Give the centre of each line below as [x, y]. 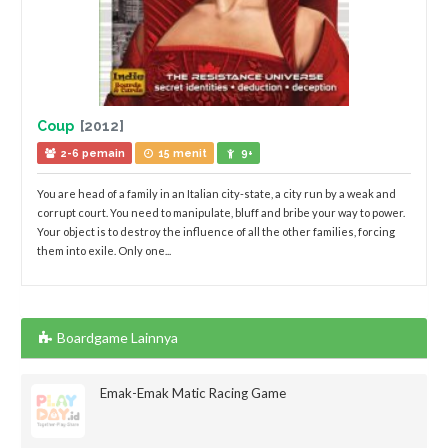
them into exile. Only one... [104, 250]
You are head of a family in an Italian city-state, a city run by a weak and [216, 193]
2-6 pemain [91, 153]
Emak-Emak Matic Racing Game [193, 393]
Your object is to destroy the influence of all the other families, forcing [216, 231]
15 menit [181, 153]
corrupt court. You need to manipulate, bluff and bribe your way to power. [221, 212]
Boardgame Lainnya [116, 337]
